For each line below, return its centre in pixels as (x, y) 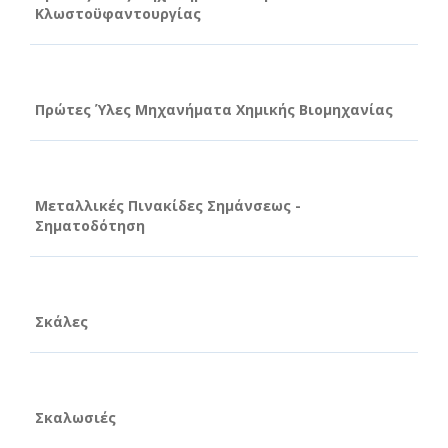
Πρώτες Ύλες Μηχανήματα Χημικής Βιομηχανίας (214, 109)
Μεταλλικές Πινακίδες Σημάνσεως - (168, 205)
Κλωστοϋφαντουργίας (118, 13)
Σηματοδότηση (90, 225)
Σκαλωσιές (75, 417)
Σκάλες (61, 321)
